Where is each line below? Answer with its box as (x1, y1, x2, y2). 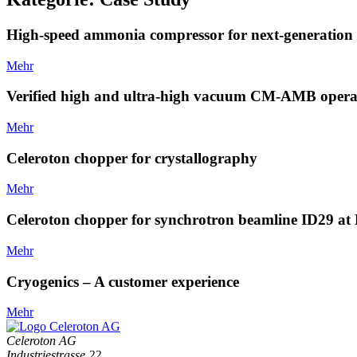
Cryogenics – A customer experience (6, 273, 239, 290)
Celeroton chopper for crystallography (6, 149, 257, 167)
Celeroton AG (6, 334, 76, 348)
